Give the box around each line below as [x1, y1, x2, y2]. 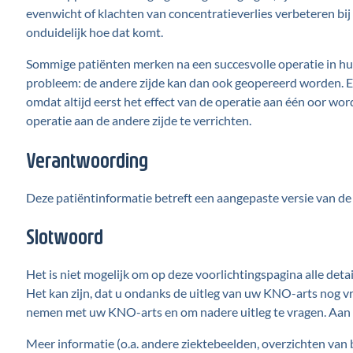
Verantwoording [25, 147, 148, 172]
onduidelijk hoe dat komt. [25, 24, 163, 40]
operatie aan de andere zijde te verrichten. [25, 113, 251, 128]
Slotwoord [25, 223, 103, 248]
